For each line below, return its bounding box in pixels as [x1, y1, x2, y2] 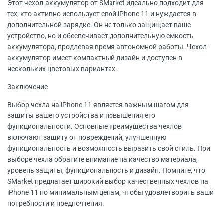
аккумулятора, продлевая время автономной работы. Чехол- [7, 43, 209, 51]
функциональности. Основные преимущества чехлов [7, 122, 182, 130]
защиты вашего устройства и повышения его [7, 111, 155, 119]
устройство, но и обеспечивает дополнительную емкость [7, 32, 194, 40]
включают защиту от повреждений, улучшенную [7, 133, 166, 141]
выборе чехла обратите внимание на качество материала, [7, 155, 198, 163]
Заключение [7, 83, 48, 91]
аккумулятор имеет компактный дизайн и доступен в [7, 54, 182, 62]
